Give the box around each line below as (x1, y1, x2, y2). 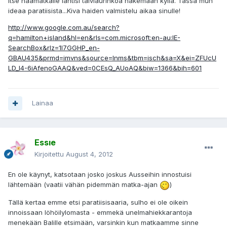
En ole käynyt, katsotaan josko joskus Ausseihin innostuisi (8, 170, 192, 179)
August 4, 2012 (66, 150, 113, 159)
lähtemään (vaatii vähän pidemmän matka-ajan (8, 180, 160, 189)
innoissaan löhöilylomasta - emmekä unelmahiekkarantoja (8, 208, 192, 216)
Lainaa (32, 99, 53, 107)
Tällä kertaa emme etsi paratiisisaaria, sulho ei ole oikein (8, 198, 188, 206)
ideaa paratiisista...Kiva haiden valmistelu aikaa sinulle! (8, 7, 180, 15)
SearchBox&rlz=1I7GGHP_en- (8, 44, 100, 52)
